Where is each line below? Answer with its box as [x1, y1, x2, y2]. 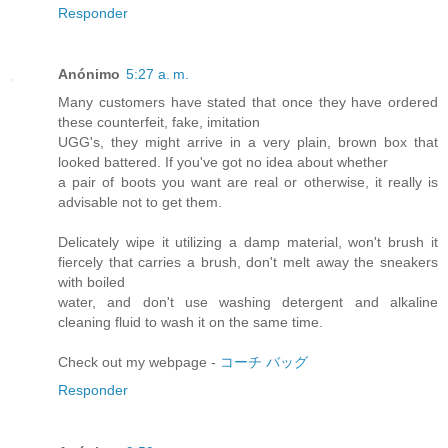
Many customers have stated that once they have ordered [58, 94, 438, 111]
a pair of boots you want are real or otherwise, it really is [58, 174, 438, 191]
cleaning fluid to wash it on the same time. [58, 314, 323, 331]
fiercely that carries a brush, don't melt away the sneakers [58, 254, 438, 271]
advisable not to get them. [58, 194, 222, 211]
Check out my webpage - [58, 354, 220, 371]
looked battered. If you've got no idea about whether [58, 154, 388, 171]
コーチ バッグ [220, 354, 308, 371]
